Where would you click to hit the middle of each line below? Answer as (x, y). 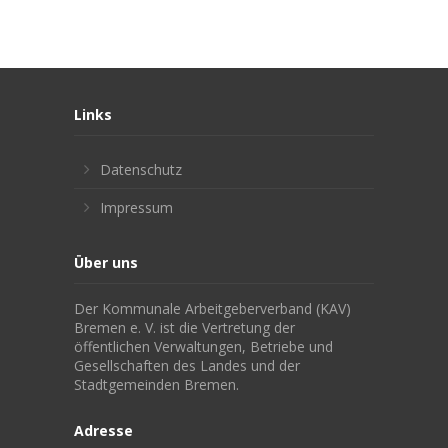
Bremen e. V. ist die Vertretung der (184, 327)
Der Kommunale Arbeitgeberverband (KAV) (212, 308)
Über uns (106, 262)
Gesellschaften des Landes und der (187, 365)
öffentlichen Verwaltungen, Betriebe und (203, 346)
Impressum (136, 207)
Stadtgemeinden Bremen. (156, 384)
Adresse (103, 430)
